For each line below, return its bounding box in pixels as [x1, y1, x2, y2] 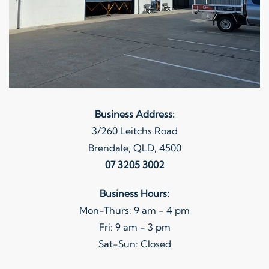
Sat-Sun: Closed [98, 238, 171, 250]
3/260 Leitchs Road [91, 125, 178, 138]
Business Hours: [100, 187, 169, 200]
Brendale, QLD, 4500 [88, 142, 181, 154]
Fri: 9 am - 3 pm [98, 221, 171, 234]
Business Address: [94, 108, 175, 121]
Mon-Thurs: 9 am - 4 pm [79, 204, 190, 217]
